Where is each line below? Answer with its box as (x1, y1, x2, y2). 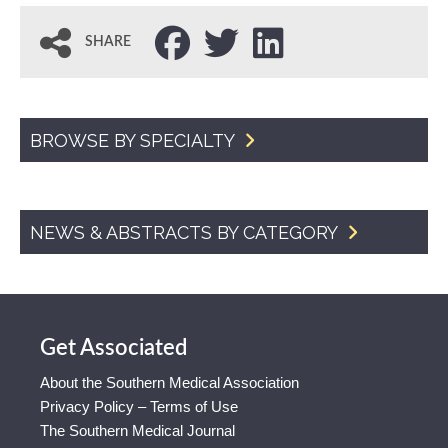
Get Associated (40, 337, 187, 359)
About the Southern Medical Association (40, 374, 299, 391)
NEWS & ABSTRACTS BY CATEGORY (30, 222, 342, 243)
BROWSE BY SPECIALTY (30, 130, 239, 151)
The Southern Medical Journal (40, 422, 235, 439)
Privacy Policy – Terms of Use (40, 398, 238, 415)
